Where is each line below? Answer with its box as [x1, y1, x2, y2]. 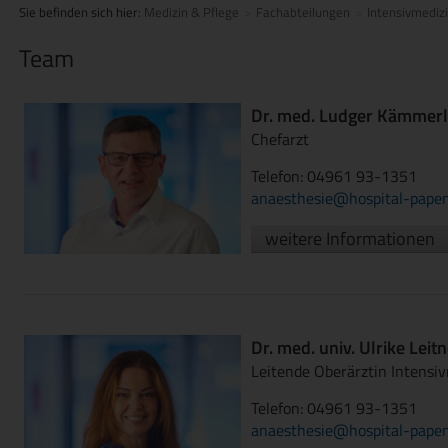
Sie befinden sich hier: [19, 2, 144, 22]
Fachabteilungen [256, 2, 350, 22]
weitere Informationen [264, 225, 435, 252]
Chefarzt [250, 127, 309, 151]
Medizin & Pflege [144, 2, 239, 22]
